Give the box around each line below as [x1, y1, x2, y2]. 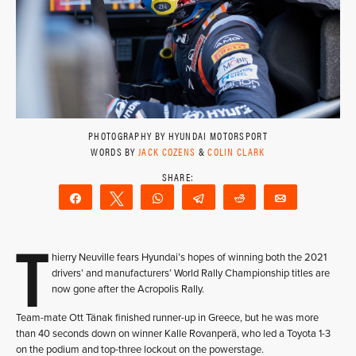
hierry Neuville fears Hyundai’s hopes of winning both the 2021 [52, 251, 327, 264]
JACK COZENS [138, 144, 196, 159]
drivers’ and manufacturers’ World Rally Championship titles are [52, 267, 330, 280]
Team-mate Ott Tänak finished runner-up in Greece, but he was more [16, 311, 319, 324]
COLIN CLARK [207, 144, 265, 159]
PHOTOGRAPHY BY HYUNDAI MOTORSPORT [88, 128, 268, 143]
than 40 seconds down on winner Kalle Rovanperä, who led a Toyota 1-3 [16, 327, 331, 340]
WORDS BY [91, 144, 139, 159]
